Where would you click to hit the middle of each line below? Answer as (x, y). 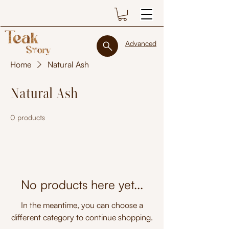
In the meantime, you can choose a (82, 205)
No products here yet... (82, 185)
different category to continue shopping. (82, 217)
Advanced (141, 43)
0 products (28, 118)
